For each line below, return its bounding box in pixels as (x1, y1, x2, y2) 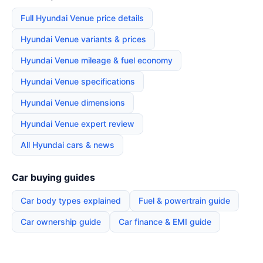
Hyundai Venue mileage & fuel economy (21, 55, 173, 65)
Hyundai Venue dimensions (21, 97, 125, 107)
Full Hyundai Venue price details (21, 12, 144, 23)
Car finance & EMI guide (119, 216, 211, 227)
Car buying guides (12, 171, 95, 183)
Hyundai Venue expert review (21, 118, 134, 129)
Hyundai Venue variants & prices (21, 33, 146, 44)
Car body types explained (21, 195, 121, 205)
